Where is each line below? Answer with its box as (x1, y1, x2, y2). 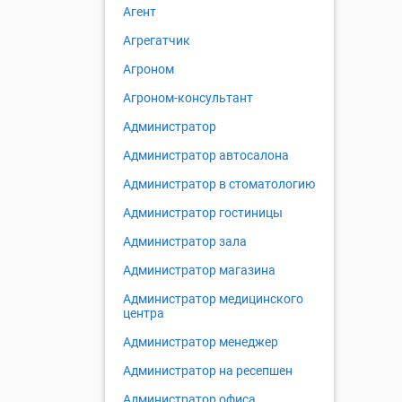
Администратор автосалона (123, 148, 289, 163)
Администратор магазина (123, 263, 275, 278)
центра (123, 306, 164, 321)
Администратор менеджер (123, 335, 278, 350)
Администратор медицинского (123, 292, 303, 307)
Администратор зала (123, 234, 247, 249)
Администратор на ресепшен (123, 363, 293, 379)
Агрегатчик (123, 33, 190, 48)
